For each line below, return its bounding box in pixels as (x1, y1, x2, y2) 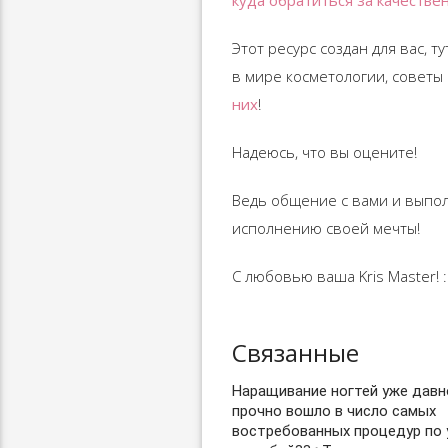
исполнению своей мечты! (231, 218, 420, 238)
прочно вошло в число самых (231, 402, 436, 420)
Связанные (231, 336, 359, 369)
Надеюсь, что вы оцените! (231, 142, 417, 162)
